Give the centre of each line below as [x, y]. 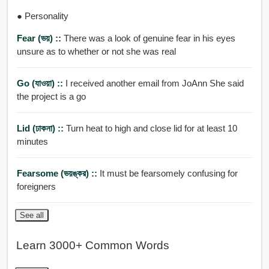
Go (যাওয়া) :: [41, 83]
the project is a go [51, 96]
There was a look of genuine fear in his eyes [149, 38]
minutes [32, 141]
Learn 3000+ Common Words [92, 246]
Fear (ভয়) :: [40, 38]
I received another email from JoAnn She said [154, 83]
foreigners [36, 186]
